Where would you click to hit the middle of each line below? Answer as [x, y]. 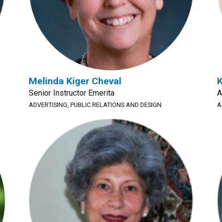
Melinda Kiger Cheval [75, 81]
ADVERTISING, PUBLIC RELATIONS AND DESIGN [95, 105]
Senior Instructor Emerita [72, 93]
